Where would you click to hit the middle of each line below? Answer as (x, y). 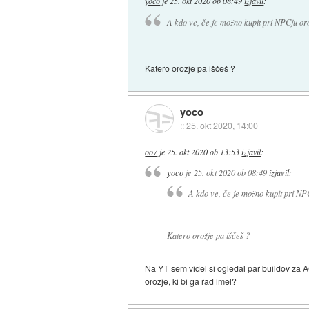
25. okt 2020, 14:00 (222, 126)
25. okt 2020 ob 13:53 (203, 151)
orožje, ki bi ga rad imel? (191, 281)
